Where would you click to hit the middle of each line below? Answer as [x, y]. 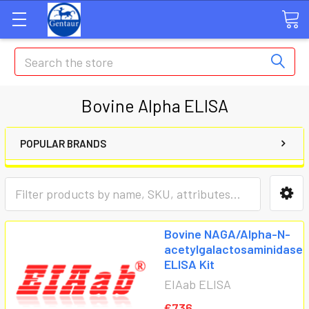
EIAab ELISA [198, 284]
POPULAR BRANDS [63, 143]
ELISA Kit [189, 264]
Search [33, 57]
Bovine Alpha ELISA [154, 106]
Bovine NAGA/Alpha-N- [227, 234]
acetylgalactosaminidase [233, 249]
